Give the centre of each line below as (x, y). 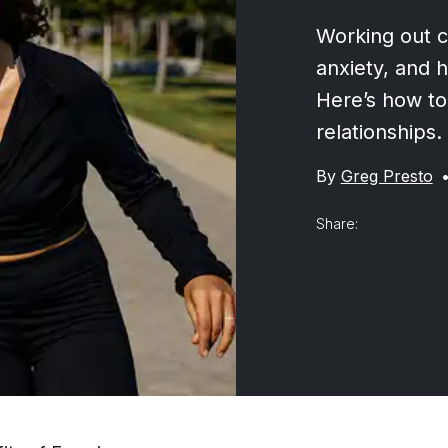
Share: (336, 223)
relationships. (378, 131)
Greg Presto (386, 175)
